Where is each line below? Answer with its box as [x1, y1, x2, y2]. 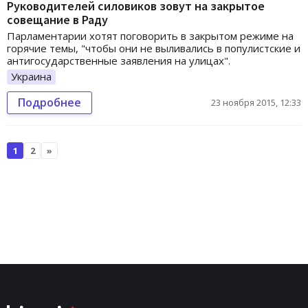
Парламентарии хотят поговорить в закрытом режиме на [7, 29, 294, 43]
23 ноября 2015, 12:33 [211, 96, 301, 109]
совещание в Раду [7, 12, 108, 28]
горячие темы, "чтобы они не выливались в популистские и [7, 41, 300, 56]
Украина [11, 69, 52, 84]
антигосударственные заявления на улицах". [7, 54, 230, 68]
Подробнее [18, 95, 81, 111]
